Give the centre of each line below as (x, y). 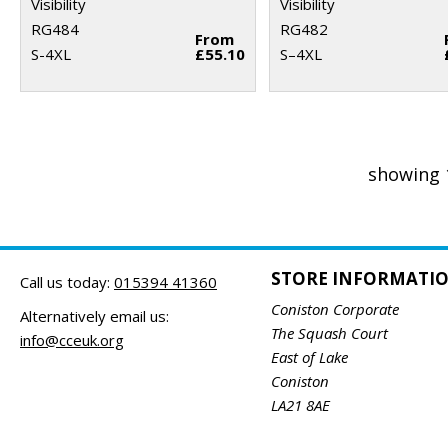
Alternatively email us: (94, 316)
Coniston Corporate (334, 309)
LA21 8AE (300, 405)
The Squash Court (329, 333)
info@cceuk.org (72, 340)
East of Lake (309, 357)
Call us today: (67, 282)
